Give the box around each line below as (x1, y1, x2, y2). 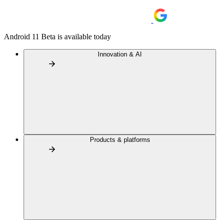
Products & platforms (89, 136, 150, 143)
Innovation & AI (98, 51, 142, 58)
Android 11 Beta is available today (4, 32, 111, 41)
